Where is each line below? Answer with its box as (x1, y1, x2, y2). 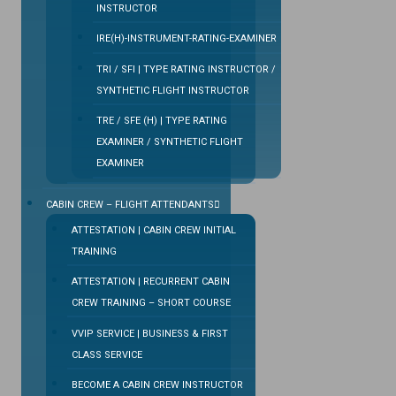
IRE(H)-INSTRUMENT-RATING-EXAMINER (95, 33, 277, 45)
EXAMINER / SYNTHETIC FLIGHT (95, 136, 243, 148)
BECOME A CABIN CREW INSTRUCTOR (71, 379, 243, 391)
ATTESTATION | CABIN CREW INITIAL (71, 224, 236, 236)
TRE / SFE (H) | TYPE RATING (95, 115, 227, 127)
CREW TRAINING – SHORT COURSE (71, 297, 231, 308)
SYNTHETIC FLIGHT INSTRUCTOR (95, 84, 249, 96)
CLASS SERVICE (71, 348, 142, 361)
